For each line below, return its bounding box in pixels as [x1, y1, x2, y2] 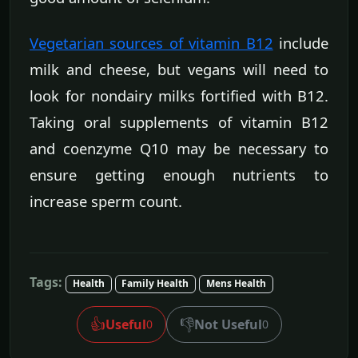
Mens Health [205, 276, 266, 291]
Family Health [121, 276, 189, 291]
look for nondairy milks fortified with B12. [30, 86, 328, 106]
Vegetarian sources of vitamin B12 [30, 33, 273, 54]
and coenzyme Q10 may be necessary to [30, 138, 328, 159]
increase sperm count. [30, 191, 182, 212]
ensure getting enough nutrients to [30, 165, 328, 185]
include [272, 33, 329, 54]
